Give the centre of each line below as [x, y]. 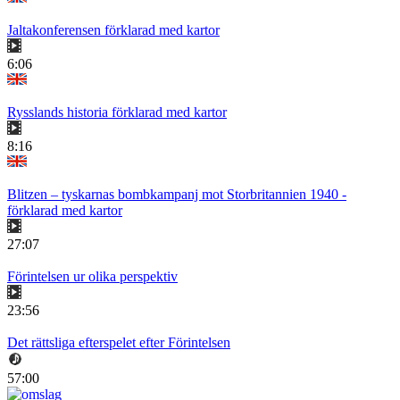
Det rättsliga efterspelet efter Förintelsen [119, 343]
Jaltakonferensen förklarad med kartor [113, 30]
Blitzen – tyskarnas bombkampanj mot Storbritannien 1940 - [177, 195]
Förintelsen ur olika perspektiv [92, 277]
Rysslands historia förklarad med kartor [117, 112]
